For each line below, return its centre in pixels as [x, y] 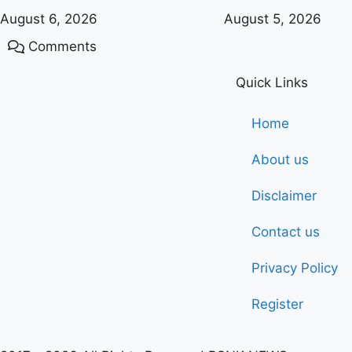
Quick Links [272, 83]
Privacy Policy [295, 268]
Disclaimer [284, 196]
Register [277, 304]
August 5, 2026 [273, 19]
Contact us [286, 232]
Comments [63, 47]
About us [280, 160]
